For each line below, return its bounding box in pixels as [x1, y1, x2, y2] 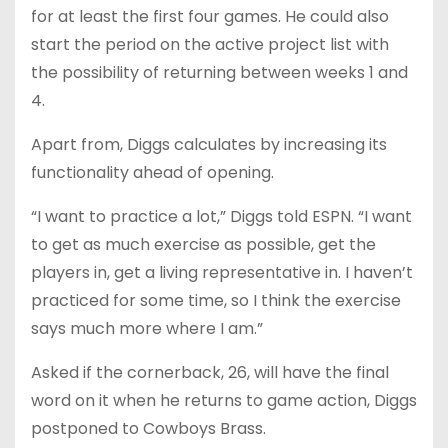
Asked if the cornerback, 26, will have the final [31, 361, 389, 384]
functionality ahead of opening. [31, 161, 274, 184]
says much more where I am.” [31, 317, 263, 340]
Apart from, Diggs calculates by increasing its [31, 133, 387, 156]
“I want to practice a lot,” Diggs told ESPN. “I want [31, 205, 412, 228]
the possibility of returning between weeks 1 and [31, 61, 408, 84]
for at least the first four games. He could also [31, 5, 389, 28]
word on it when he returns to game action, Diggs [31, 389, 417, 412]
